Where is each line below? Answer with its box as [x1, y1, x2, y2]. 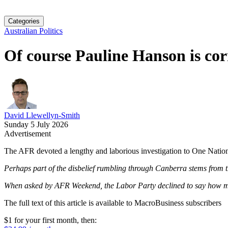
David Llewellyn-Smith [4, 110, 80, 120]
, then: [77, 215, 97, 224]
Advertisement [4, 129, 51, 138]
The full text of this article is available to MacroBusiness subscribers [4, 198, 221, 207]
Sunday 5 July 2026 [4, 120, 68, 129]
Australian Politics [4, 26, 63, 35]
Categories [8, 17, 40, 25]
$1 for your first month [4, 215, 77, 224]
